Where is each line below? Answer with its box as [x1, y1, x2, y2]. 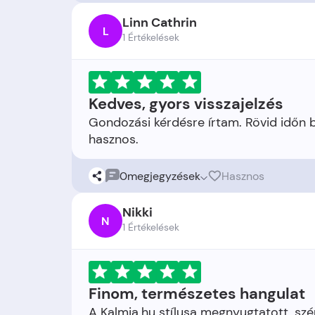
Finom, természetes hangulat [89, 283, 305, 304]
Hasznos [221, 168, 264, 184]
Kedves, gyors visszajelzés [89, 94, 283, 114]
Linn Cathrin [122, 14, 197, 31]
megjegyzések [127, 168, 200, 184]
